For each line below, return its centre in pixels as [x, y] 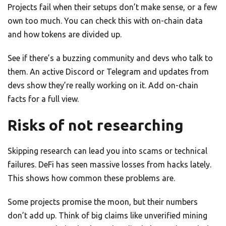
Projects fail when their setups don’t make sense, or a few [112, 7]
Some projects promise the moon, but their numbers [103, 202]
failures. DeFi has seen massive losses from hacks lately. [109, 165]
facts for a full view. [43, 99]
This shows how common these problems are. [91, 178]
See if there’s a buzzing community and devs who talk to [110, 58]
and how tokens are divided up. [65, 35]
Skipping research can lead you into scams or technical [107, 151]
